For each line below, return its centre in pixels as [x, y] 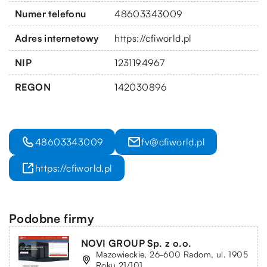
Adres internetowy [57, 38]
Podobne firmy [52, 218]
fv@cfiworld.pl [173, 142]
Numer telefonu [51, 13]
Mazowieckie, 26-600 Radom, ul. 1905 [172, 254]
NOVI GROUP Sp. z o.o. [136, 243]
